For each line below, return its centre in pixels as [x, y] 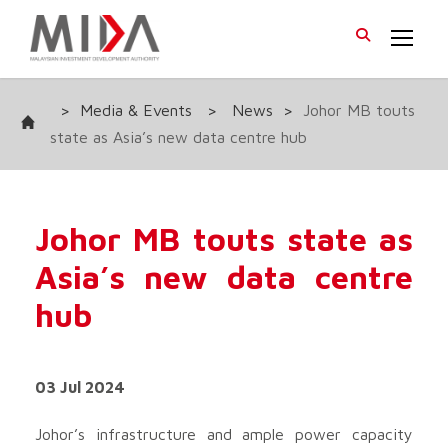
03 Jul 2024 [80, 386]
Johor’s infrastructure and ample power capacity [224, 433]
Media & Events [136, 109]
